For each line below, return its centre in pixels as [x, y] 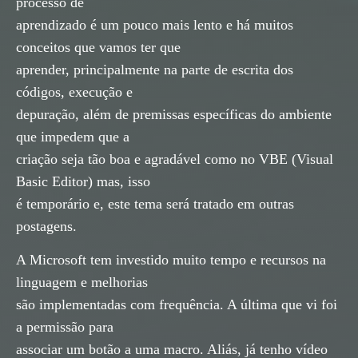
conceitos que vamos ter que [98, 47]
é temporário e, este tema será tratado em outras [155, 203]
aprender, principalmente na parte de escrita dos [155, 69]
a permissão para [65, 326]
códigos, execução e [74, 91]
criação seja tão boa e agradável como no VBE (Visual [175, 159]
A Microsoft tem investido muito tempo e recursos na [171, 259]
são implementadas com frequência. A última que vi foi [177, 304]
